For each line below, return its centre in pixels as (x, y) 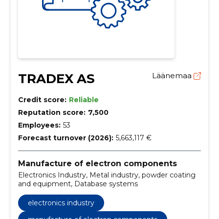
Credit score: (42, 99)
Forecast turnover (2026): (66, 138)
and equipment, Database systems (78, 184)
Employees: (39, 125)
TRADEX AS (56, 78)
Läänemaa (173, 75)
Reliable (84, 99)
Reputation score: (52, 112)
